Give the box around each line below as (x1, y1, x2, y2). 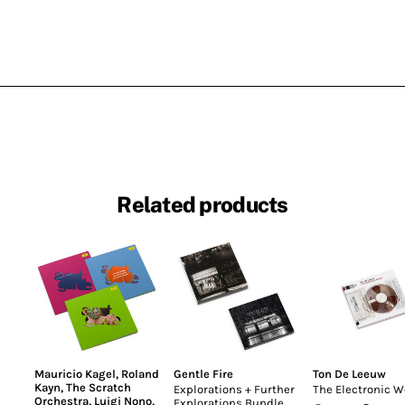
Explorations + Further (174, 382, 295, 396)
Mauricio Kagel (34, 367, 116, 381)
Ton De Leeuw (313, 367, 386, 381)
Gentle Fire (174, 367, 233, 381)
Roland (121, 367, 159, 381)
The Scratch (66, 381, 131, 394)
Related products (117, 192, 288, 218)
